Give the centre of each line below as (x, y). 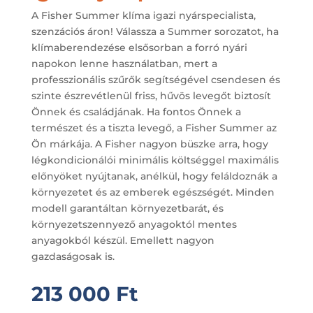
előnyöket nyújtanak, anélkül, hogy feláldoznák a (154, 176)
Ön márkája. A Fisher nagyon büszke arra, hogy (150, 144)
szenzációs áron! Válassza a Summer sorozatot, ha (155, 32)
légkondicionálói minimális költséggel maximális (155, 160)
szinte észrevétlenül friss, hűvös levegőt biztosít (151, 96)
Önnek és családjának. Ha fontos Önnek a (136, 112)
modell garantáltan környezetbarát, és (127, 209)
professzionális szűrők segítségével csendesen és (155, 80)
